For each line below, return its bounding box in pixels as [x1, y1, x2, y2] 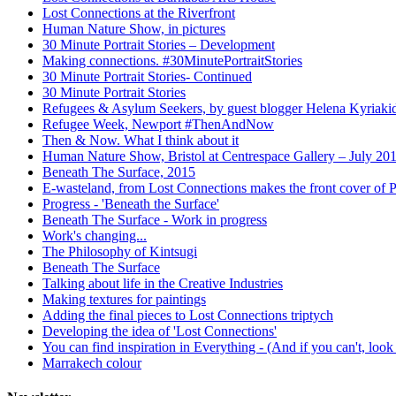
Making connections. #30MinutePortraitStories [42, 52, 302, 68]
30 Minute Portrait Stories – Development [42, 36, 275, 52]
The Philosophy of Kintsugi [42, 243, 197, 259]
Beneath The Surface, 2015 [42, 164, 195, 179]
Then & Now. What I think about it [42, 132, 239, 148]
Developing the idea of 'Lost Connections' [42, 323, 277, 339]
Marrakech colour [42, 354, 141, 370]
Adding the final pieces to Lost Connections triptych [42, 307, 333, 323]
